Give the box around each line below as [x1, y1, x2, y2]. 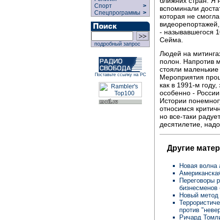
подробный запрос [91, 41, 140, 47]
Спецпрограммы [91, 9, 142, 16]
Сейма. [160, 35, 183, 44]
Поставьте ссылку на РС [94, 72, 146, 77]
